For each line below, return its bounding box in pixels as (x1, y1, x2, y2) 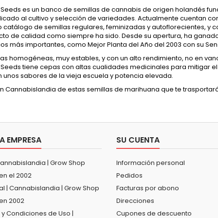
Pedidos (116, 170, 143, 180)
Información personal (116, 158, 185, 167)
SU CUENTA (116, 134, 160, 145)
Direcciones (116, 196, 154, 205)
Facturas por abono (116, 183, 179, 193)
